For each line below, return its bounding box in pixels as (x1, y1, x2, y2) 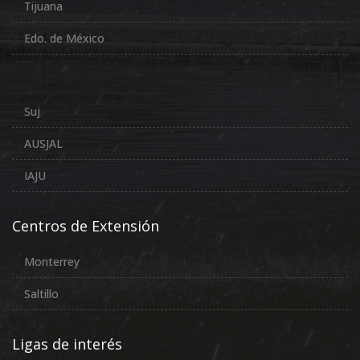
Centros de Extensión (12, 215, 159, 235)
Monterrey (24, 253, 80, 269)
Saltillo (24, 285, 59, 301)
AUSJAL (24, 135, 63, 151)
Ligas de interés (12, 333, 122, 354)
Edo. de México (24, 30, 104, 46)
